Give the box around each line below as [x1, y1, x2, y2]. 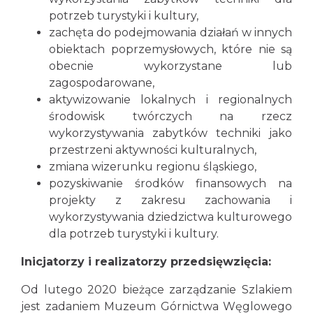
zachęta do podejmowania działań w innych [49, 26, 292, 39]
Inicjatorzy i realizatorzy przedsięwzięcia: [21, 255, 271, 268]
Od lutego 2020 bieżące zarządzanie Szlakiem [21, 283, 292, 296]
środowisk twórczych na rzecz [49, 110, 292, 123]
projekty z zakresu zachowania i [49, 194, 292, 207]
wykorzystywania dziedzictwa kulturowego [49, 210, 292, 224]
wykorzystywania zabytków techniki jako [49, 126, 292, 140]
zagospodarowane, [49, 76, 154, 89]
